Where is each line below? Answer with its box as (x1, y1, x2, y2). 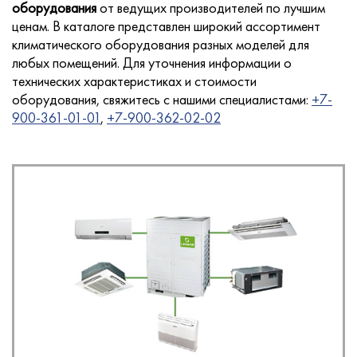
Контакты (147, 286, 210, 307)
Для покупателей (120, 210, 237, 230)
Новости (150, 133, 207, 154)
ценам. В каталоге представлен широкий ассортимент (12, 16, 320, 35)
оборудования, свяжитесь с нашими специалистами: (12, 89, 312, 108)
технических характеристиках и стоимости (12, 71, 257, 90)
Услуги (157, 57, 200, 77)
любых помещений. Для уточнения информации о (12, 53, 292, 72)
